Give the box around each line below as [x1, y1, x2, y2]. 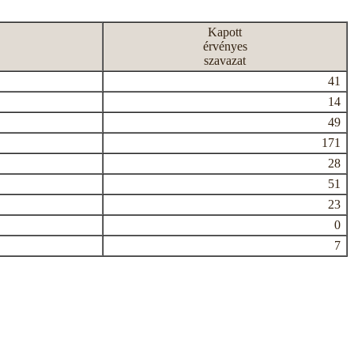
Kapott [208, 25, 242, 39]
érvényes [202, 40, 247, 53]
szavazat [204, 54, 246, 67]
